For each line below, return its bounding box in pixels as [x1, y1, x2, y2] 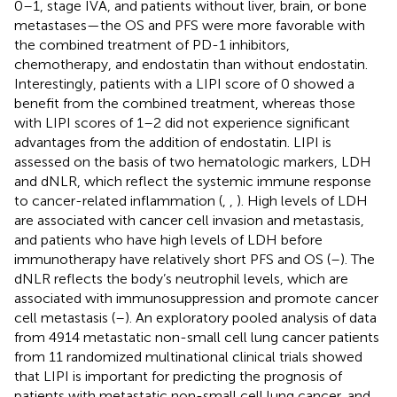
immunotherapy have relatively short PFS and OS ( [14, 250, 331, 268]
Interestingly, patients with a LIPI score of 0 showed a [14, 74, 354, 92]
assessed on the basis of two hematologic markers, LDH [14, 152, 371, 170]
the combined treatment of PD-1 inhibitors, [14, 35, 290, 53]
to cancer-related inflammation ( [14, 191, 222, 209]
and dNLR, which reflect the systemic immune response [14, 172, 371, 190]
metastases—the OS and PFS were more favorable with [14, 16, 365, 34]
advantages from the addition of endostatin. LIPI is [14, 133, 331, 151]
